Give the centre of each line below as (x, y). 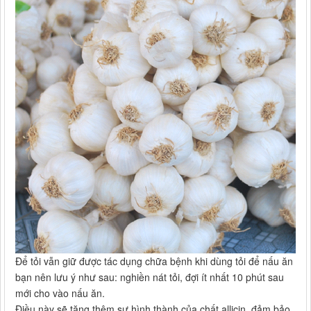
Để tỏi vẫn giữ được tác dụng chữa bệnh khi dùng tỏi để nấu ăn (154, 261)
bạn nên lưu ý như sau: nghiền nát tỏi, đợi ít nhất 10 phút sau (150, 277)
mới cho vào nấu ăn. (60, 293)
